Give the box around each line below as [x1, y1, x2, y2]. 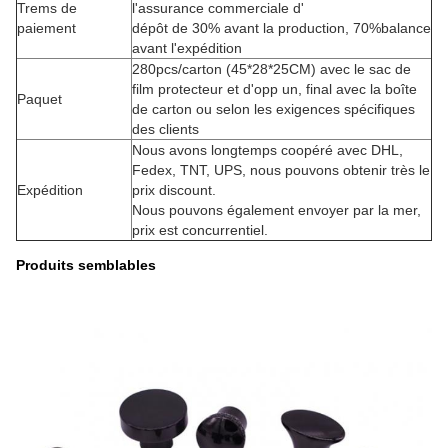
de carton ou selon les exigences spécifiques [132, 101, 415, 117]
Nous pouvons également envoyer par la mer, [132, 202, 421, 218]
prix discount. [132, 182, 216, 198]
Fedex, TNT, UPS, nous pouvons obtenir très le [132, 162, 430, 178]
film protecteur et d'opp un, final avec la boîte [132, 81, 417, 97]
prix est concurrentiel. [132, 222, 268, 238]
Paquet [17, 91, 62, 107]
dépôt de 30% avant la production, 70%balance [132, 20, 431, 36]
